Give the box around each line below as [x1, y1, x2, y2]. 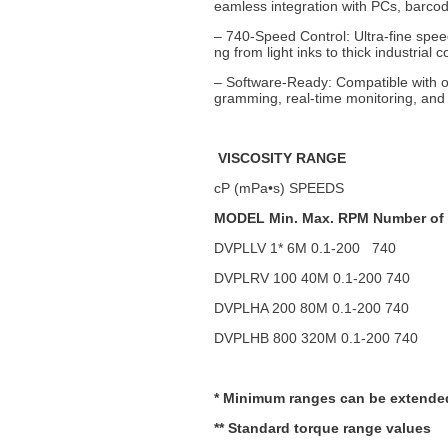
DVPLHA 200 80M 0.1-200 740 [213, 299, 409, 316]
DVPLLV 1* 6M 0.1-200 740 [213, 239, 396, 256]
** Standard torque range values [213, 419, 431, 436]
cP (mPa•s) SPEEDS [213, 179, 344, 196]
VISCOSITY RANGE [217, 149, 346, 166]
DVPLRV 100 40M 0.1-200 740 [213, 269, 410, 286]
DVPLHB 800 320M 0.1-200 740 [213, 329, 422, 346]
